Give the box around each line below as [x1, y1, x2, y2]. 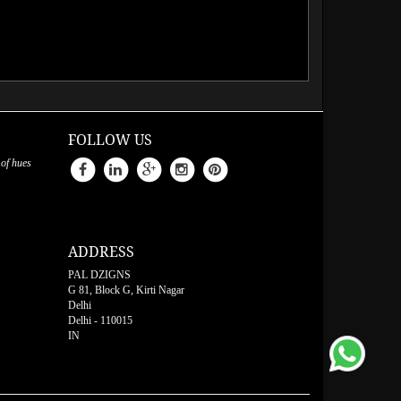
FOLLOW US [68, 130, 152, 149]
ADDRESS [68, 242, 134, 261]
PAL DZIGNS [68, 268, 131, 281]
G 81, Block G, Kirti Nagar [68, 283, 184, 296]
